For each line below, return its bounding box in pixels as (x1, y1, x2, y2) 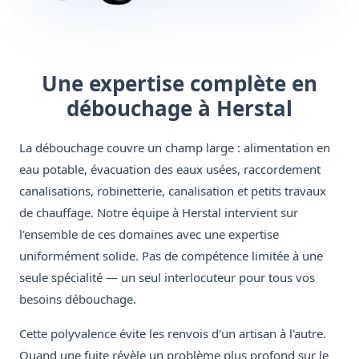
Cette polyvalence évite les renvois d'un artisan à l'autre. (19, 325, 326, 342)
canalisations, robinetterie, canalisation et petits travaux (19, 183, 326, 200)
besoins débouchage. (19, 291, 136, 308)
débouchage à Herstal (67, 94, 292, 123)
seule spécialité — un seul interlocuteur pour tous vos (19, 269, 315, 286)
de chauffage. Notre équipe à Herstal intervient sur (19, 204, 298, 221)
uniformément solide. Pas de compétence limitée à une (19, 248, 323, 264)
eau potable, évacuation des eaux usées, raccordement (19, 161, 321, 178)
